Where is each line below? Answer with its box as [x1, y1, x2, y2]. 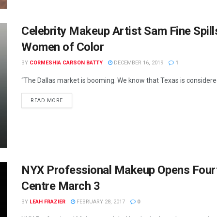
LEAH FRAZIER [30, 199, 65, 205]
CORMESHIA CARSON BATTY [30, 59, 103, 66]
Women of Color [21, 40, 104, 54]
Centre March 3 [21, 179, 100, 193]
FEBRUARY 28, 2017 [75, 199, 125, 205]
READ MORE [31, 97, 63, 104]
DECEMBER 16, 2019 [112, 59, 163, 66]
